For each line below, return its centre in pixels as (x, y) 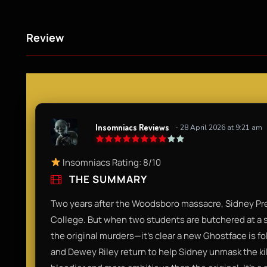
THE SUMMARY (107, 179)
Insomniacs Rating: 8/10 (111, 162)
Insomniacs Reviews (132, 128)
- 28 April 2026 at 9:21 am (219, 128)
